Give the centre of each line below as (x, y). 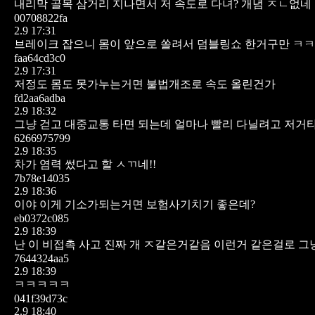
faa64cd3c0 (40, 58)
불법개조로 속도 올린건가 (211, 84)
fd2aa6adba (40, 98)
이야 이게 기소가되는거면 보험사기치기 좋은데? (135, 204)
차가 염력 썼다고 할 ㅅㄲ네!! (85, 164)
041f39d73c (41, 298)
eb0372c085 (41, 218)
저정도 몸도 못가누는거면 (79, 84)
